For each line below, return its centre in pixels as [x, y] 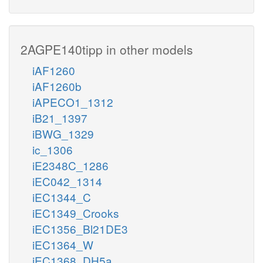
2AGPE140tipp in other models [107, 49]
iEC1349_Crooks [76, 213]
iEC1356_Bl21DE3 [80, 228]
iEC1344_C [62, 197]
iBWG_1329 [63, 133]
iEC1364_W [63, 244]
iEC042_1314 [67, 181]
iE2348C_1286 [70, 165]
